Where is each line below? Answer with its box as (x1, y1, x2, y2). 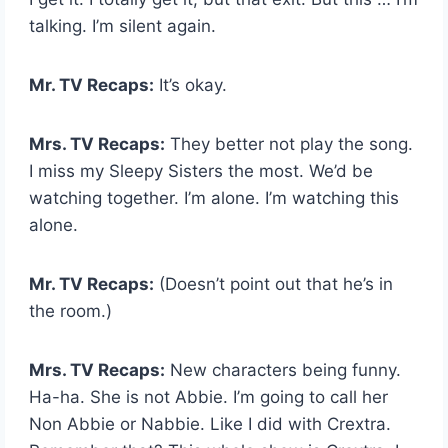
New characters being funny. (165, 359, 402, 380)
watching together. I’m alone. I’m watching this (29, 187, 400, 208)
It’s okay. (154, 74, 228, 95)
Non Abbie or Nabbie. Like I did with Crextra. (29, 413, 392, 434)
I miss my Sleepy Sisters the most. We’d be (29, 160, 374, 181)
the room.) (29, 300, 113, 321)
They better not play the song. (165, 133, 414, 154)
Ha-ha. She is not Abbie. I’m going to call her (29, 386, 389, 407)
